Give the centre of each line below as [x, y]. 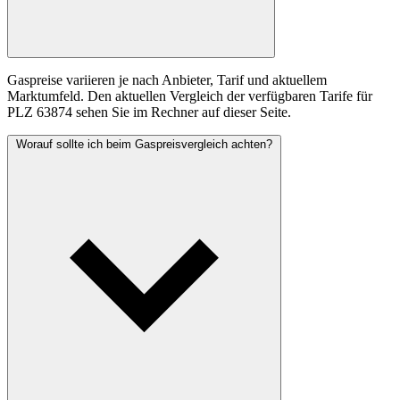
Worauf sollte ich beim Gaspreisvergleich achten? [144, 145]
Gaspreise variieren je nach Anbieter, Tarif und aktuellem [167, 80]
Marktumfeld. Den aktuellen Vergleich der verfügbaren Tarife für [190, 96]
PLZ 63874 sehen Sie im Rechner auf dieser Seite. [149, 112]
